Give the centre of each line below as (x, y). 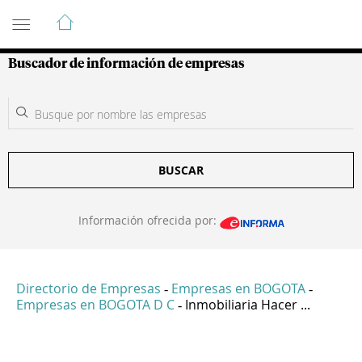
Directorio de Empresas (88, 289)
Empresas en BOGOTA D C (95, 305)
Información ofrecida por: (149, 220)
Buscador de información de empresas (126, 64)
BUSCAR (181, 170)
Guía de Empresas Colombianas (153, 15)
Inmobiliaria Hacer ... (248, 305)
